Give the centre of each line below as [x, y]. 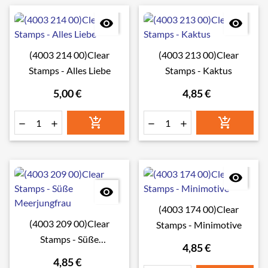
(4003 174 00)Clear [199, 209]
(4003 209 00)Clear [69, 223]
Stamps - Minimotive [199, 225]
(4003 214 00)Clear [69, 55]
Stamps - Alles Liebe [69, 70]
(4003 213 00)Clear [199, 55]
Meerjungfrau [69, 255]
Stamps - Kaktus [199, 70]
